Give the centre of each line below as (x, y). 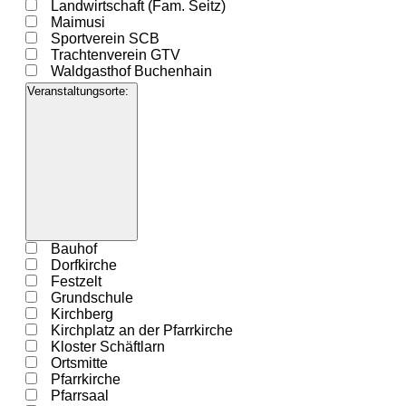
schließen (106, 259)
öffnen (42, 229)
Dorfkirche (83, 266)
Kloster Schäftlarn (107, 347)
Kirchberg (82, 314)
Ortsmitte (79, 363)
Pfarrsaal (79, 396)
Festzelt (76, 282)
